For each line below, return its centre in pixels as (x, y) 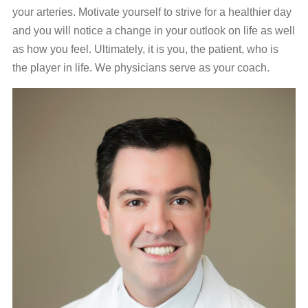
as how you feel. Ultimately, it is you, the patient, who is (145, 49)
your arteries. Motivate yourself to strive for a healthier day (152, 12)
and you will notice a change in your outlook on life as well (153, 30)
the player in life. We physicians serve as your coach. (141, 67)
